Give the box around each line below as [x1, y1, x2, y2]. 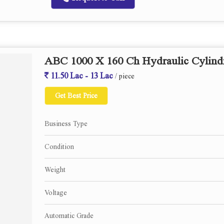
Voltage [44, 189, 67, 197]
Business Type [44, 120, 87, 128]
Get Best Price [55, 92, 97, 100]
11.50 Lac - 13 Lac [48, 71, 113, 81]
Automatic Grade [44, 212, 93, 220]
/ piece [115, 72, 134, 80]
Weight [44, 166, 65, 174]
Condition [44, 143, 74, 151]
